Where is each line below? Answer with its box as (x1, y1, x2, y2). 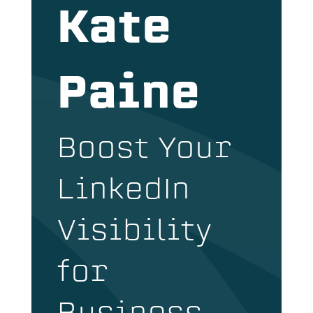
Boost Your (56, 136, 233, 164)
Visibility (56, 219, 212, 247)
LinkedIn (56, 177, 190, 205)
